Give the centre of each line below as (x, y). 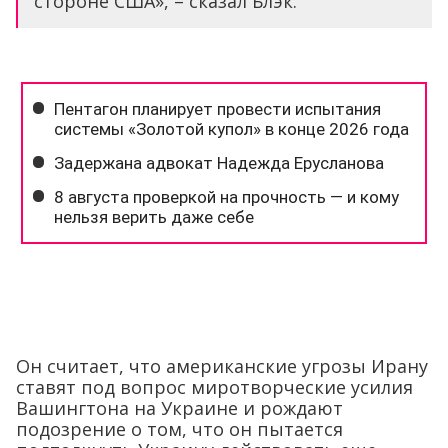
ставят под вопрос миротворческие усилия (214, 386)
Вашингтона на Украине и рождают (179, 407)
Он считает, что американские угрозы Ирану (222, 365)
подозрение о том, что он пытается (179, 428)
